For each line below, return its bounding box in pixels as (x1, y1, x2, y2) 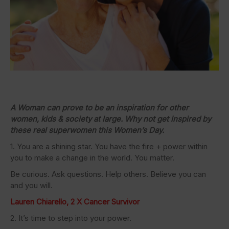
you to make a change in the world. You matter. (10, 153, 174, 163)
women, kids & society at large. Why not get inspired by (10, 114, 211, 124)
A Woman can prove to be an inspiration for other (10, 103, 189, 112)
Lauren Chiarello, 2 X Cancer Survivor (10, 197, 140, 207)
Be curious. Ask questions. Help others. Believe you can (10, 169, 206, 179)
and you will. (10, 180, 53, 190)
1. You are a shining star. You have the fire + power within (10, 142, 208, 151)
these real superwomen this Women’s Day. (10, 125, 164, 135)
